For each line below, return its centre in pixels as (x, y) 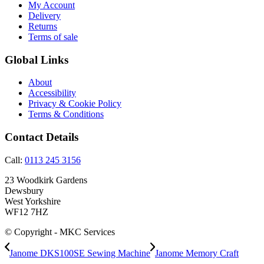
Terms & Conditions (66, 114)
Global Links (37, 60)
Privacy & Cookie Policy (75, 104)
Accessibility (52, 93)
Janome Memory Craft (197, 253)
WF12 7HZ (27, 212)
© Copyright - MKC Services (60, 232)
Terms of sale (53, 37)
